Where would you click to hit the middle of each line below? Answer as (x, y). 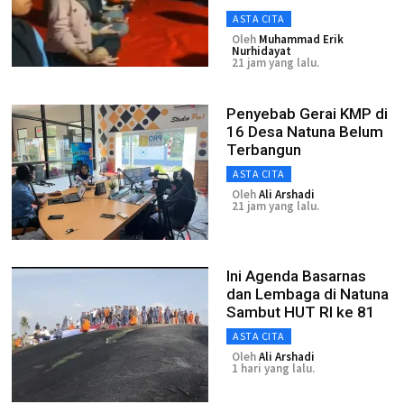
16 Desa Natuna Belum (305, 132)
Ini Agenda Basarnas (296, 276)
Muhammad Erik (301, 39)
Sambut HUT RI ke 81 (301, 312)
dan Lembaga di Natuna (308, 294)
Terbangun (264, 150)
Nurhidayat (262, 51)
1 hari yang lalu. (273, 368)
